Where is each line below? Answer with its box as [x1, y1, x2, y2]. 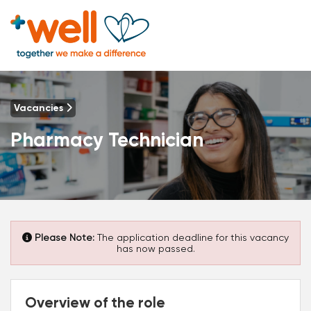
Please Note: [35, 231, 94, 243]
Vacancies [14, 103, 66, 113]
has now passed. [116, 242, 195, 254]
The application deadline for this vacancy [94, 231, 289, 243]
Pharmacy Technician [10, 131, 203, 151]
